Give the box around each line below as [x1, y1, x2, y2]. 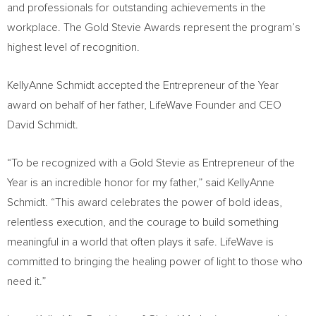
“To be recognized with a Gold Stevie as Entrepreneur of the [7, 157, 295, 169]
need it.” [7, 276, 46, 287]
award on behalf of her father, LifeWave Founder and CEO [7, 99, 281, 111]
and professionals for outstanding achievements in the [7, 2, 266, 13]
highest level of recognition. [7, 42, 140, 53]
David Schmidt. [7, 119, 78, 130]
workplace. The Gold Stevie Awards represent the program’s [7, 22, 300, 33]
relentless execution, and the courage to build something [7, 217, 279, 228]
